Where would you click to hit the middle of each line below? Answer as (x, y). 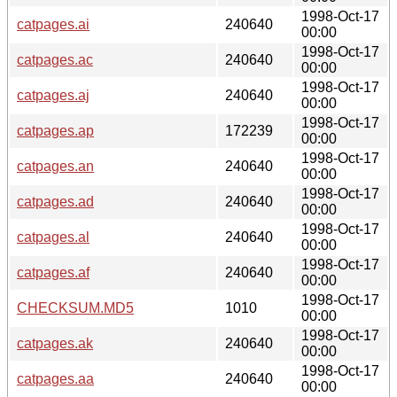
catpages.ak (55, 343)
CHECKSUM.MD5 (75, 307)
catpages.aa (55, 378)
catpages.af (53, 272)
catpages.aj (53, 95)
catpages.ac (55, 59)
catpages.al (53, 237)
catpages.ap (55, 130)
